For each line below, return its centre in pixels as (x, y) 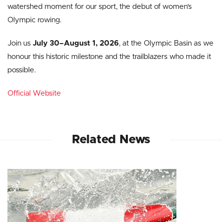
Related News (111, 140)
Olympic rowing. (35, 20)
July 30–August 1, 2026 (76, 44)
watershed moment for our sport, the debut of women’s (100, 7)
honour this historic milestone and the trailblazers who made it (109, 57)
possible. (22, 70)
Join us (20, 44)
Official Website (34, 94)
